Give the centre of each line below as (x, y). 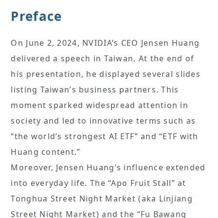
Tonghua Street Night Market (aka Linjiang (102, 199)
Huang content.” (46, 152)
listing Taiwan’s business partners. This (95, 90)
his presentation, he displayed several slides (106, 74)
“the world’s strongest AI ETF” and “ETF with (105, 136)
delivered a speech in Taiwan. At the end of (103, 59)
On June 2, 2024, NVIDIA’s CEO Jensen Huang (105, 43)
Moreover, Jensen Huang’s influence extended (108, 168)
